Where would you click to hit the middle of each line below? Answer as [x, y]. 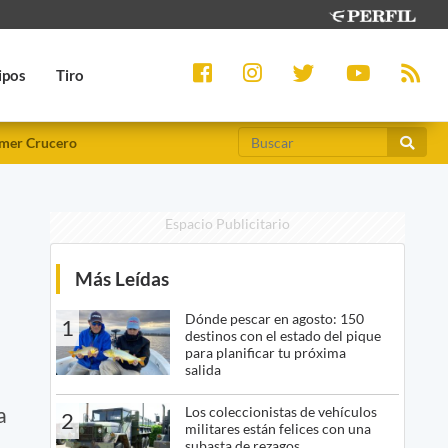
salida [202, 370]
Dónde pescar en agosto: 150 [274, 319]
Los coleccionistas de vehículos [280, 412]
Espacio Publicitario [227, 224]
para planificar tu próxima [265, 353]
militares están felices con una [277, 429]
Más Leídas [121, 279]
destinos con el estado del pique [282, 336]
